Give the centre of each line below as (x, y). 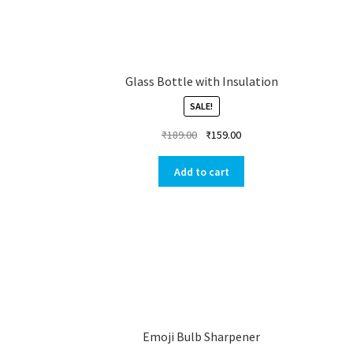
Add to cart (201, 171)
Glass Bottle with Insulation (201, 82)
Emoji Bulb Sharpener (202, 337)
